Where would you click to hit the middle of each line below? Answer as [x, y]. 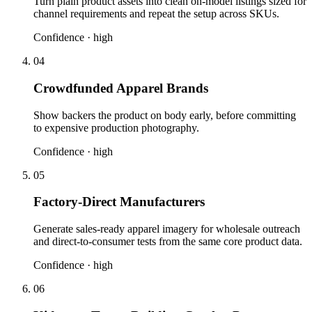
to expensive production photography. [116, 127]
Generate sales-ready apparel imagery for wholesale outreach [167, 228]
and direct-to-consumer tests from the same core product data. [168, 241]
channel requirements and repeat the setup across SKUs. [156, 14]
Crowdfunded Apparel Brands [121, 88]
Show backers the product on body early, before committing [165, 115]
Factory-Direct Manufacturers [119, 202]
